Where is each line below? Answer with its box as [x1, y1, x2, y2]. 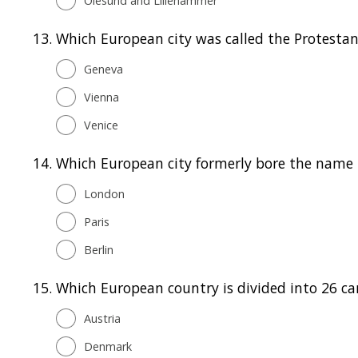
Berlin [84, 241, 113, 257]
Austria [84, 310, 121, 326]
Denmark [84, 338, 132, 354]
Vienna [84, 89, 119, 105]
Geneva [84, 61, 123, 77]
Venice [84, 117, 118, 133]
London [84, 185, 125, 201]
